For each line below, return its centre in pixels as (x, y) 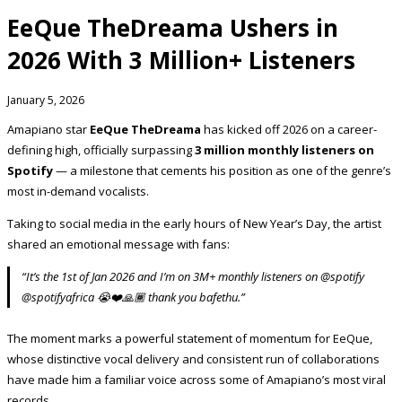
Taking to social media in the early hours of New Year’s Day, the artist (194, 223)
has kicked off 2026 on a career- (289, 129)
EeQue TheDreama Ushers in (173, 28)
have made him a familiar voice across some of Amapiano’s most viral (197, 379)
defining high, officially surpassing (101, 149)
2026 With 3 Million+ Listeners (181, 61)
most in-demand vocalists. (78, 191)
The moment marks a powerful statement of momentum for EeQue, (190, 338)
